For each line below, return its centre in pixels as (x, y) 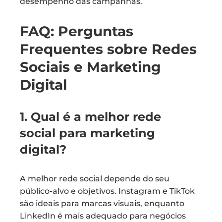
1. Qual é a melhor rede (90, 117)
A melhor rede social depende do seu (95, 179)
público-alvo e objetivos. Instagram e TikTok (107, 191)
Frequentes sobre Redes (108, 49)
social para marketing (87, 133)
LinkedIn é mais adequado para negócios (103, 216)
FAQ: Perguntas (77, 31)
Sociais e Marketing (90, 67)
